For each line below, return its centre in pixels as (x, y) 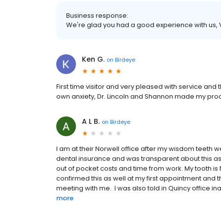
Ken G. (93, 59)
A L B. (91, 121)
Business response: (97, 16)
